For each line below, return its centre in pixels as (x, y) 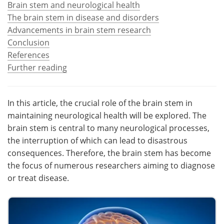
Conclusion (28, 42)
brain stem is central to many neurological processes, (108, 127)
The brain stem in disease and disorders (83, 17)
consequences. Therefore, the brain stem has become (109, 152)
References (28, 54)
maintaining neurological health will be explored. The (107, 115)
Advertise (168, 19)
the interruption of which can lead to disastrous (97, 140)
